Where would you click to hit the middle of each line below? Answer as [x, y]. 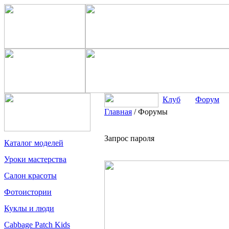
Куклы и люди [29, 208]
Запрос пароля [129, 138]
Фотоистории [28, 192]
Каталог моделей [34, 143]
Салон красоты [30, 176]
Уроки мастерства [35, 159]
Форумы [153, 112]
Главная [118, 112]
